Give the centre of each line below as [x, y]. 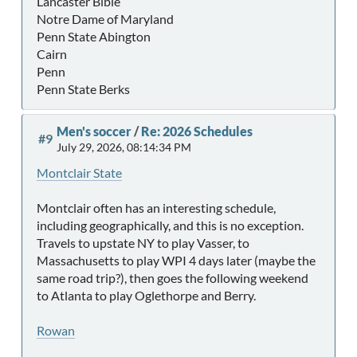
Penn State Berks [83, 89]
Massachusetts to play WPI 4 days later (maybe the [176, 261]
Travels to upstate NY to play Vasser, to [143, 243]
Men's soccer [94, 131]
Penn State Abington [94, 37]
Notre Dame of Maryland [105, 19]
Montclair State [79, 173]
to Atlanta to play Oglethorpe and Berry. [146, 296]
